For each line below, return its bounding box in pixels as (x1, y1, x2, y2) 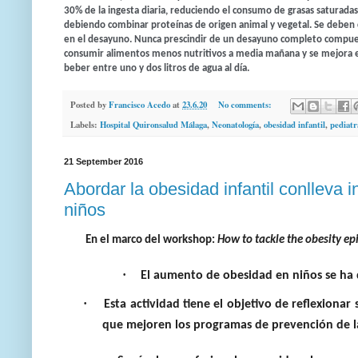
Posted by (70, 98, 109, 112)
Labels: (70, 117, 100, 131)
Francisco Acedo (109, 98, 170, 112)
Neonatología (212, 117, 259, 131)
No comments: (217, 98, 274, 112)
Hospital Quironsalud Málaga (100, 117, 207, 131)
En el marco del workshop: (85, 233, 217, 246)
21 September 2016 (64, 156, 143, 166)
